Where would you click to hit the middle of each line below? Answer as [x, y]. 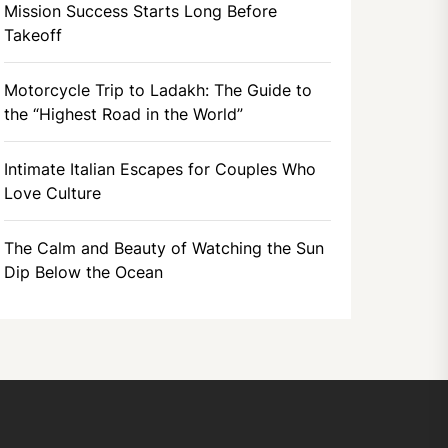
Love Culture [53, 193]
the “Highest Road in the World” [124, 114]
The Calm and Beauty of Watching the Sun [164, 248]
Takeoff [33, 35]
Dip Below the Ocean [84, 272]
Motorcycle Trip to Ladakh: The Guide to [158, 90]
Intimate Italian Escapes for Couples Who [160, 169]
